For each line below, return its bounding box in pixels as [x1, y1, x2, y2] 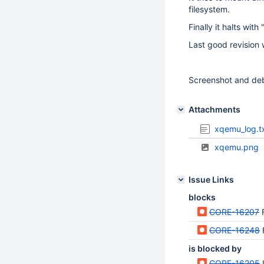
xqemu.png [214, 142, 259, 152]
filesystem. [189, 4, 230, 14]
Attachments [189, 104, 240, 114]
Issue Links [189, 174, 234, 184]
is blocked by [189, 243, 242, 253]
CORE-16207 [209, 207, 259, 217]
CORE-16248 [209, 225, 260, 235]
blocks [189, 192, 216, 202]
